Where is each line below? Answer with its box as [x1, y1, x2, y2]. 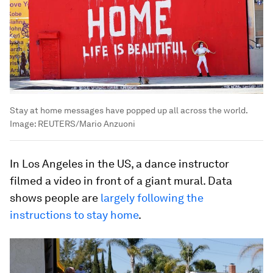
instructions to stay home [10, 208, 138, 222]
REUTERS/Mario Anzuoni [38, 119, 135, 129]
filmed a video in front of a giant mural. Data [10, 174, 232, 188]
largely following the [101, 191, 204, 205]
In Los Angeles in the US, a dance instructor [10, 157, 229, 171]
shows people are [10, 191, 101, 205]
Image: [10, 119, 38, 129]
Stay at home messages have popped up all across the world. [10, 105, 247, 116]
